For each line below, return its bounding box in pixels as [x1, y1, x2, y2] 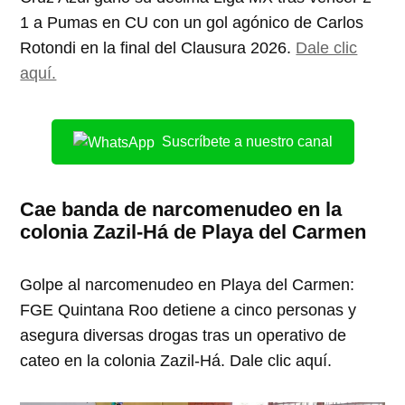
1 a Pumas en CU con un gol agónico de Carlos [20, 13, 364, 32]
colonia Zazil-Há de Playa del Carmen [20, 220, 367, 243]
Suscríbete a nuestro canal [161, 133, 333, 149]
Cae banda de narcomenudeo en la [20, 197, 343, 221]
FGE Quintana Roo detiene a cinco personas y [20, 300, 357, 319]
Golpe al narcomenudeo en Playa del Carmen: [20, 275, 355, 294]
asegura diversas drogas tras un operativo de [20, 325, 347, 344]
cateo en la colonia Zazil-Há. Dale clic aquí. [20, 351, 333, 370]
